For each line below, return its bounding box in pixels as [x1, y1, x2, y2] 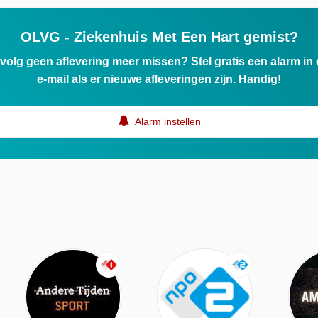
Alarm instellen [132, 116, 201, 127]
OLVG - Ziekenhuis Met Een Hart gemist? [20, 29, 298, 45]
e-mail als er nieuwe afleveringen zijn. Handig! [37, 73, 281, 85]
